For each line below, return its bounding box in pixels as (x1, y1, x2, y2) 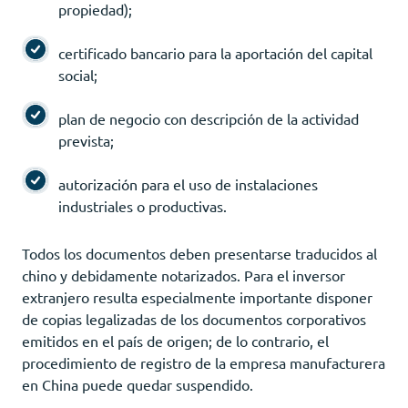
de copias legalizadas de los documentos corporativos (22, 309, 366, 328)
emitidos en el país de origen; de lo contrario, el (22, 331, 329, 350)
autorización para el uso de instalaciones (58, 174, 318, 193)
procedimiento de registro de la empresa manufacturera (22, 352, 385, 372)
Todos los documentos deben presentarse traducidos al (22, 243, 377, 262)
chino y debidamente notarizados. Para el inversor (22, 265, 345, 284)
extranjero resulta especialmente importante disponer (22, 287, 372, 306)
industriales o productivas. (58, 196, 227, 215)
